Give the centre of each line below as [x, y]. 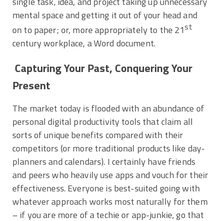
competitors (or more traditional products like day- [109, 148]
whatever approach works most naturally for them [110, 201]
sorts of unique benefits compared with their [98, 135]
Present [31, 86]
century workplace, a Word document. [84, 43]
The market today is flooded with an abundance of [108, 108]
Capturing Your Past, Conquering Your [102, 68]
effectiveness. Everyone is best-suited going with [106, 188]
